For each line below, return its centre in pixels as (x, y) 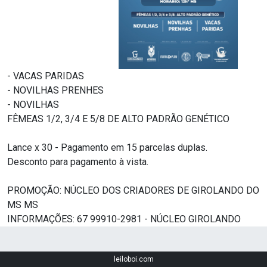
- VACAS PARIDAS (46, 76)
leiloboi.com (133, 259)
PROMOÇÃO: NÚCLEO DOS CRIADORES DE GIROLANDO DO (133, 190)
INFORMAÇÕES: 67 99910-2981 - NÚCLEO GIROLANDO (124, 219)
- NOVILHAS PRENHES (55, 90)
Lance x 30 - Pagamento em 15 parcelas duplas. (107, 147)
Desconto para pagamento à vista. (78, 162)
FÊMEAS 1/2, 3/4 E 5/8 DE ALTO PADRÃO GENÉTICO (118, 119)
